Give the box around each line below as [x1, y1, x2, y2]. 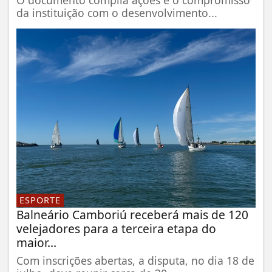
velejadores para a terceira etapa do [16, 220, 216, 237]
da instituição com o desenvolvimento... [16, 5, 217, 20]
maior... [16, 234, 56, 251]
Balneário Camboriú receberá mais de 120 [16, 206, 248, 223]
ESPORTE [19, 194, 61, 206]
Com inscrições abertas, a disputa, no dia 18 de [16, 253, 254, 268]
